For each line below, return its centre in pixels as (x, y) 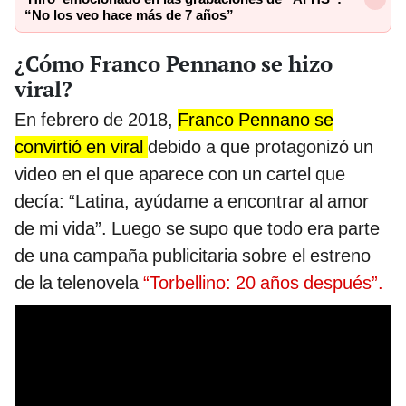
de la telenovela (77, 282)
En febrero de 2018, (96, 119)
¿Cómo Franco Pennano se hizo (174, 63)
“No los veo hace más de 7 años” (129, 15)
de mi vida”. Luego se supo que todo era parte (197, 228)
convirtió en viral (81, 146)
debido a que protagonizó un (261, 146)
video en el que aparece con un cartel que (180, 174)
